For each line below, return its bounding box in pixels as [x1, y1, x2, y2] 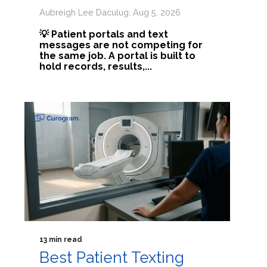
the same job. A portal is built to [39, 50, 196, 61]
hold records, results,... [39, 61, 153, 72]
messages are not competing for [39, 39, 203, 51]
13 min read [39, 235, 83, 244]
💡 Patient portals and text [39, 29, 169, 40]
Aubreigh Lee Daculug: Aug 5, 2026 [39, 7, 181, 17]
